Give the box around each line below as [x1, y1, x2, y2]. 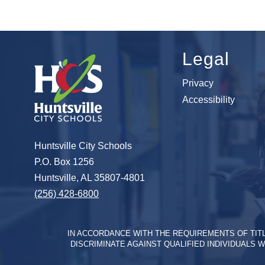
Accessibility [182, 95, 235, 105]
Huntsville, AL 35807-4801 [34, 173, 146, 183]
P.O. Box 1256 [34, 157, 95, 167]
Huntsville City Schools [34, 141, 132, 151]
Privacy [182, 78, 214, 89]
